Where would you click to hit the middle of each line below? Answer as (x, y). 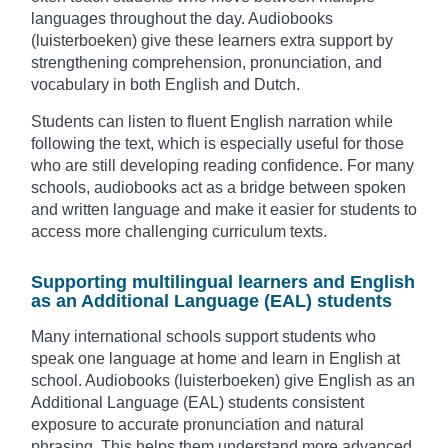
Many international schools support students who (203, 337)
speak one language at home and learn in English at (215, 359)
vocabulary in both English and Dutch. (165, 85)
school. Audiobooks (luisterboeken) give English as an (223, 381)
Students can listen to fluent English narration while (212, 122)
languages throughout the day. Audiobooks (182, 19)
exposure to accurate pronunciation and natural (197, 425)
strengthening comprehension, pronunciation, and (206, 63)
